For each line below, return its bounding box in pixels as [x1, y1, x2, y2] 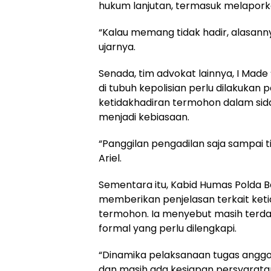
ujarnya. [99, 39, 135, 54]
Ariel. [99, 151, 122, 165]
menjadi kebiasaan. [99, 109, 189, 124]
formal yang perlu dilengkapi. [99, 221, 237, 235]
